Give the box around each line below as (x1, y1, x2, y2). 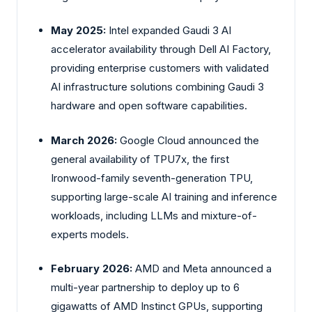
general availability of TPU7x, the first (51, 152, 229, 166)
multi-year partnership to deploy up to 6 (51, 281, 240, 295)
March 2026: (51, 133, 117, 147)
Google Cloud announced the (117, 133, 259, 147)
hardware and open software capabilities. (51, 99, 247, 113)
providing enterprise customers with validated (51, 61, 269, 75)
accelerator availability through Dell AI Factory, (51, 42, 271, 56)
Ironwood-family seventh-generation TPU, (51, 171, 253, 185)
